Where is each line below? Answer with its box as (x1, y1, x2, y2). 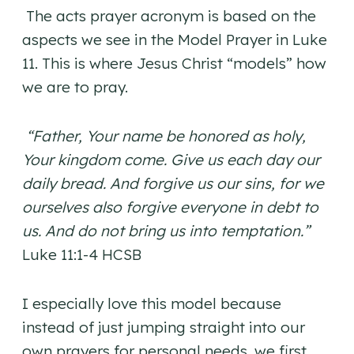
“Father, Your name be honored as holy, (26, 126, 306, 146)
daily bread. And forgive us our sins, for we (22, 174, 324, 194)
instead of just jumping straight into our (22, 318, 305, 337)
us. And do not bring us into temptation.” (22, 221, 310, 241)
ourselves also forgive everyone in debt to (22, 198, 318, 217)
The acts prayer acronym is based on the (22, 6, 316, 26)
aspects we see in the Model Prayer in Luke (22, 30, 327, 50)
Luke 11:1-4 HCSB (22, 245, 141, 265)
